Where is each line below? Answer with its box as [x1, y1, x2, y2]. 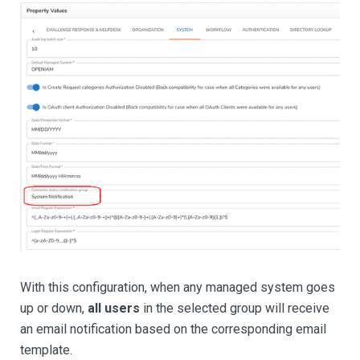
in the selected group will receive [140, 301, 329, 317]
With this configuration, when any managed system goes [20, 280, 335, 296]
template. [20, 342, 72, 358]
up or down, [20, 301, 88, 317]
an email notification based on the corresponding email [20, 321, 326, 337]
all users [88, 301, 140, 317]
